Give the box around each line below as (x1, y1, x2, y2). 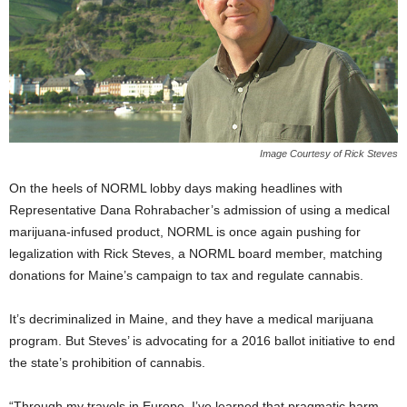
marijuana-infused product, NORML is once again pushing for (9, 224, 361, 240)
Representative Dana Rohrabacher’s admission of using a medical (9, 203, 390, 218)
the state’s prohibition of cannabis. (9, 355, 205, 371)
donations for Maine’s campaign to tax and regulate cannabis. (9, 268, 363, 283)
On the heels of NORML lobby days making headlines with (9, 181, 342, 196)
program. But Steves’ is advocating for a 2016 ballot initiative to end (9, 333, 395, 349)
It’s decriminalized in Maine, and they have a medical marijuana (9, 312, 373, 327)
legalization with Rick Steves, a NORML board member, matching (9, 246, 382, 262)
